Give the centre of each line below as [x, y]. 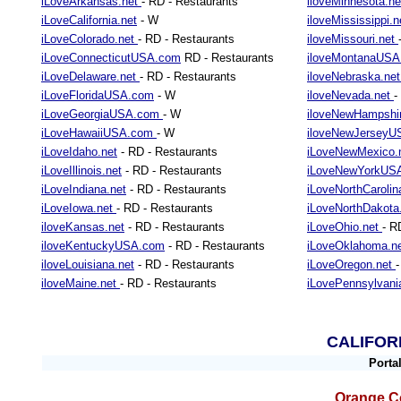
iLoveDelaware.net [90, 77]
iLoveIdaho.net [79, 152]
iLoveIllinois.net [81, 171]
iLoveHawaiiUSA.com [99, 133]
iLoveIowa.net [79, 208]
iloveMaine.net [81, 283]
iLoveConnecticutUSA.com [111, 58]
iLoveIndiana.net [84, 189]
